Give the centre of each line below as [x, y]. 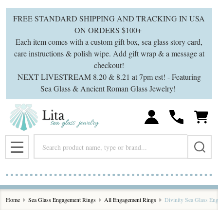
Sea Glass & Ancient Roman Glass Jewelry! [109, 88]
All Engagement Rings [130, 200]
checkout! [109, 65]
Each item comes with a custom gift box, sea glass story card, [109, 42]
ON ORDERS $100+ [109, 30]
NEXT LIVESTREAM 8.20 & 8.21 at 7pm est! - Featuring [109, 77]
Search [44, 140]
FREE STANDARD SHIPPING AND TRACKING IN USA [109, 18]
